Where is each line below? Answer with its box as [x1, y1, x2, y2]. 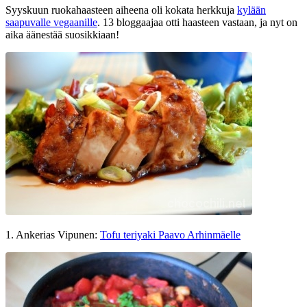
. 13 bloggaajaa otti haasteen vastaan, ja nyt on [97, 16, 297, 28]
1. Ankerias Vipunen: [5, 228, 100, 241]
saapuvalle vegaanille [5, 16, 97, 28]
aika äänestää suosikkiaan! [5, 28, 119, 40]
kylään [237, 3, 266, 16]
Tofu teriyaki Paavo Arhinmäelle [100, 228, 241, 241]
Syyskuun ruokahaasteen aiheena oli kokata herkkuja [5, 3, 237, 16]
